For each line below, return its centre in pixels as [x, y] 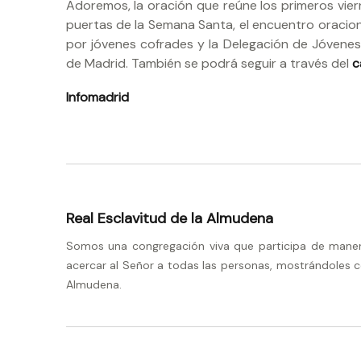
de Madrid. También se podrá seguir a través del [209, 63]
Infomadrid [97, 97]
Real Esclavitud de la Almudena [169, 218]
